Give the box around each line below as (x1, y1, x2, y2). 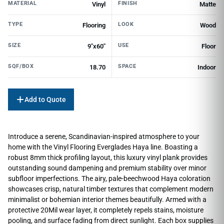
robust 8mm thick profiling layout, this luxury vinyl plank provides (8, 153, 207, 162)
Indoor (197, 63, 216, 71)
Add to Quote (24, 95, 66, 104)
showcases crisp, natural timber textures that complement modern (8, 185, 213, 193)
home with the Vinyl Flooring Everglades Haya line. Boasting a (8, 143, 198, 151)
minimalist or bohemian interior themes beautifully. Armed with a (8, 195, 206, 204)
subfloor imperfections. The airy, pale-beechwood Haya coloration (8, 174, 210, 183)
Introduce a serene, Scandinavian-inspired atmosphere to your (8, 132, 199, 141)
